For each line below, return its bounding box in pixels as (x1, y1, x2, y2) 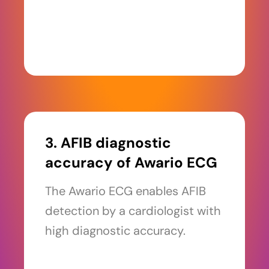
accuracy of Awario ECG (45, 153, 217, 172)
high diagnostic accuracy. (45, 223, 186, 239)
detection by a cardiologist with (45, 203, 221, 219)
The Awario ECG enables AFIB (45, 183, 206, 199)
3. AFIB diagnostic (45, 133, 171, 153)
